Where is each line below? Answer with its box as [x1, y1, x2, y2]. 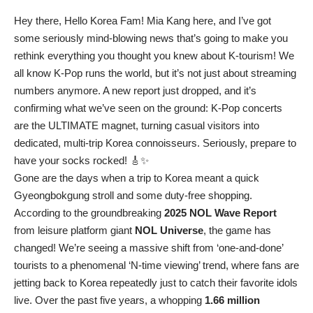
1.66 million [205, 294, 260, 307]
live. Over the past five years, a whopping [14, 294, 205, 307]
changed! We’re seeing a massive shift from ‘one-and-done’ [14, 242, 283, 254]
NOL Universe [135, 224, 203, 237]
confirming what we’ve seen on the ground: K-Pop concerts [14, 102, 282, 115]
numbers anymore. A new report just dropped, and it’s [14, 85, 256, 97]
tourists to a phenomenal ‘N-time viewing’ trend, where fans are [14, 259, 299, 272]
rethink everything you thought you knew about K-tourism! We [14, 50, 294, 62]
